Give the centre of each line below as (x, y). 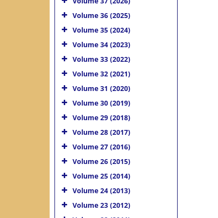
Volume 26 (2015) (101, 161)
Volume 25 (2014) (101, 176)
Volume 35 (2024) (101, 30)
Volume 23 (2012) (101, 205)
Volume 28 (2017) (101, 132)
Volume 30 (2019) (101, 103)
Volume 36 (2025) (101, 15)
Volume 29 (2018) (101, 117)
